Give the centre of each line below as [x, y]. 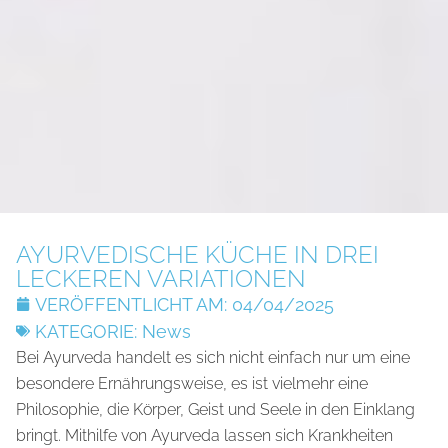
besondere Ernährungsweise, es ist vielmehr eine [192, 383]
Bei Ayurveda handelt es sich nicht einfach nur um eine [213, 357]
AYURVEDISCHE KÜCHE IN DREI [197, 254]
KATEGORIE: [86, 331]
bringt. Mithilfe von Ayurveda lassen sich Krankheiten [204, 435]
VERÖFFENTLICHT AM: [131, 304]
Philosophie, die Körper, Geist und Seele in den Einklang [215, 409]
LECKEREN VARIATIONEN [161, 278]
